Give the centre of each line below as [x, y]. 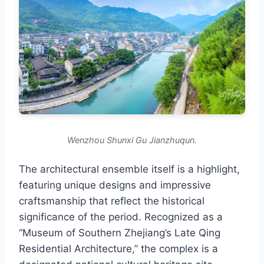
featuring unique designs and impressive [115, 185]
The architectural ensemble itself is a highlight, [129, 169]
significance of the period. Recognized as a [121, 217]
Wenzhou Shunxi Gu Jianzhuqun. [132, 140]
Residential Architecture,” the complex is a [118, 249]
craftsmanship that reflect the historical [112, 201]
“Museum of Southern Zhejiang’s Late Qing [120, 233]
